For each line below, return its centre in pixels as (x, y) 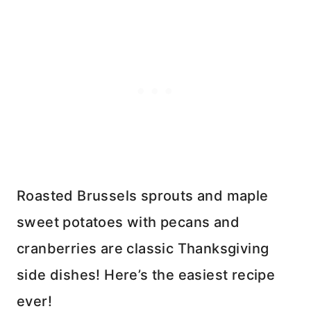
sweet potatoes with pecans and (128, 222)
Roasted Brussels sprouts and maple (143, 195)
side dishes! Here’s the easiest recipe (146, 275)
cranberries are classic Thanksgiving (143, 248)
